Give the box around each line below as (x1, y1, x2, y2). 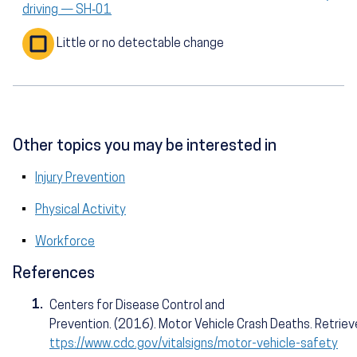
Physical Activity (35, 203, 126, 217)
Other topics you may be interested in (13, 138, 277, 155)
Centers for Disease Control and (49, 299, 225, 312)
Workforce (35, 235, 95, 249)
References (13, 265, 95, 282)
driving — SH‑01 (22, 3, 112, 17)
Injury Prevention (35, 171, 125, 185)
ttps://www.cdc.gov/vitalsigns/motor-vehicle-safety (49, 337, 338, 351)
